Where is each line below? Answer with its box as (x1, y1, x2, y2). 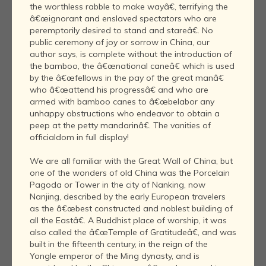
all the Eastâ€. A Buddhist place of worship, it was (30, 215, 227, 226)
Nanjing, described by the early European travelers (30, 191, 226, 202)
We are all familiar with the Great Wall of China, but (30, 156, 233, 167)
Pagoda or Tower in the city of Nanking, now (30, 179, 205, 191)
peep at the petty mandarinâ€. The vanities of (30, 120, 211, 131)
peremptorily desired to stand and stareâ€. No (30, 25, 213, 36)
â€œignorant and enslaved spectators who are (30, 13, 217, 24)
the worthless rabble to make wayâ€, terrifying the (30, 1, 228, 12)
